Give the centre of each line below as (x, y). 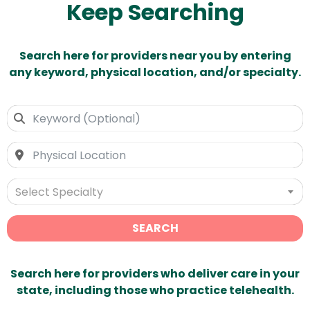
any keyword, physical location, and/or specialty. (155, 73)
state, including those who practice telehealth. (155, 291)
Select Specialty (59, 192)
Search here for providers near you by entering (155, 56)
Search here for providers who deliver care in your (155, 274)
